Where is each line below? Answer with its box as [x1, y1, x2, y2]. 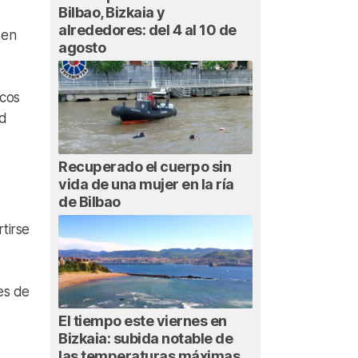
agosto [58, 39, 105, 57]
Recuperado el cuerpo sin [58, 158, 231, 176]
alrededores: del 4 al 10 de [58, 22, 237, 39]
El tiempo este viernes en [58, 312, 227, 329]
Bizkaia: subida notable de [58, 329, 233, 347]
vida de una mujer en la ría [58, 176, 234, 193]
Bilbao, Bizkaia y [58, 4, 165, 22]
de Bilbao [58, 193, 121, 211]
